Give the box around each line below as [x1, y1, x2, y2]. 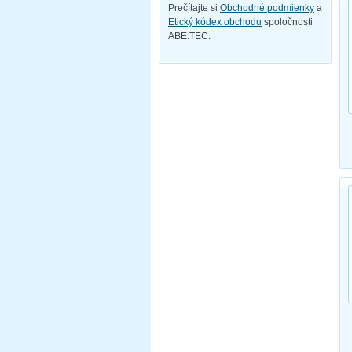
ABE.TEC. [168, 31, 211, 42]
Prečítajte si [168, 2, 220, 14]
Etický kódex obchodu [168, 16, 262, 28]
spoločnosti [262, 16, 313, 28]
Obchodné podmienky [220, 2, 314, 14]
